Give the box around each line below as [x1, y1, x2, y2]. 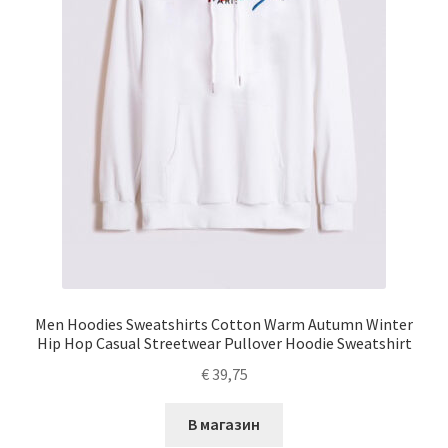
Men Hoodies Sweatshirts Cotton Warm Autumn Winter [35, 313, 413, 334]
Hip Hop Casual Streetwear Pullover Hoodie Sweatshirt [36, 332, 412, 353]
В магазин [188, 414, 260, 435]
